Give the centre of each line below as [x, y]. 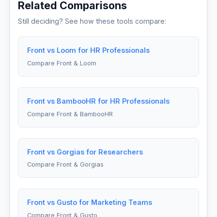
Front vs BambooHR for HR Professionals [98, 101]
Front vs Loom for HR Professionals [88, 50]
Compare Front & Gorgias [65, 165]
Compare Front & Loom [62, 63]
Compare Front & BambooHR [70, 114]
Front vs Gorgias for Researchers [85, 152]
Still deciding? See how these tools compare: [92, 21]
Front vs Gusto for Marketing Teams [89, 202]
